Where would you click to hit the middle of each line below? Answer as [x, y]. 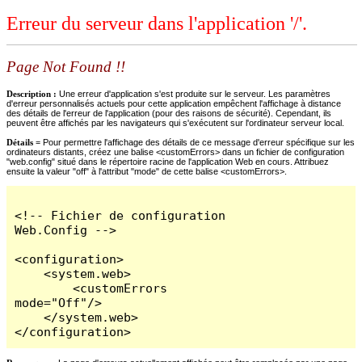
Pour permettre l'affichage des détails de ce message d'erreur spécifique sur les [199, 142]
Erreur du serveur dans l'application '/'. [157, 24]
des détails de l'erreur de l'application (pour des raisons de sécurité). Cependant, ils [169, 113]
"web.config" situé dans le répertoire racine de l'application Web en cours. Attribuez [168, 161]
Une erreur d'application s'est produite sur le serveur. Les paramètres [195, 93]
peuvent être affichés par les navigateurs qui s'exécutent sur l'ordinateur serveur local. [175, 122]
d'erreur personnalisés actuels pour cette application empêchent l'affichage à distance [174, 103]
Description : [33, 93]
